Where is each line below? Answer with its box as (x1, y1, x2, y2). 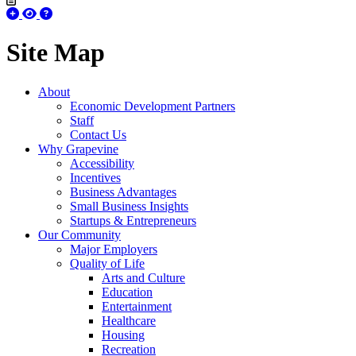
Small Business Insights (70, 199, 188, 213)
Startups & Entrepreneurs (70, 213, 196, 227)
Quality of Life (70, 256, 145, 270)
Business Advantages (70, 184, 176, 199)
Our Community (38, 227, 121, 242)
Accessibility (70, 156, 134, 170)
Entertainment (102, 299, 172, 313)
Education (102, 284, 153, 299)
